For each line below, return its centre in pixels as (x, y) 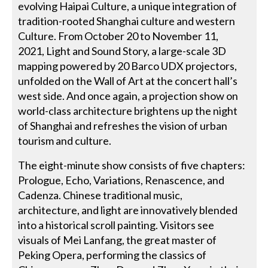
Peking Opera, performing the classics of (112, 255)
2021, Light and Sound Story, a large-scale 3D (122, 51)
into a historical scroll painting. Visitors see (116, 225)
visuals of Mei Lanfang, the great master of (118, 240)
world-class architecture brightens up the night (128, 110)
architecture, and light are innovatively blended (128, 210)
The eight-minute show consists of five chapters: (132, 165)
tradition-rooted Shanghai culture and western (127, 21)
